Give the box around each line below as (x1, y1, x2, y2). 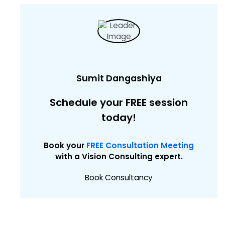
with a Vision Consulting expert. (55, 151, 183, 162)
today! (101, 110, 136, 125)
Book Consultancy (85, 172, 153, 183)
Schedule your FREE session (50, 95, 188, 109)
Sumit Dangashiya (76, 72, 162, 84)
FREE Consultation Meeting (86, 140, 194, 151)
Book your (44, 140, 86, 151)
